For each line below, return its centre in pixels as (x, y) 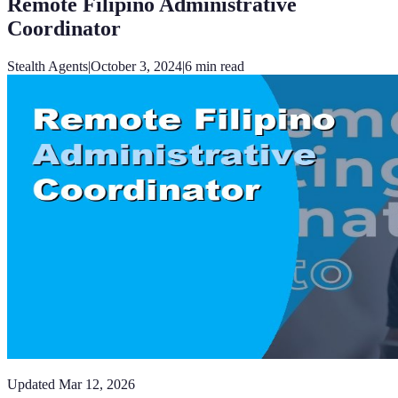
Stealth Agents (48, 66)
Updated (31, 384)
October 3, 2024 (136, 66)
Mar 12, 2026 (97, 384)
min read (218, 66)
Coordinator (64, 28)
